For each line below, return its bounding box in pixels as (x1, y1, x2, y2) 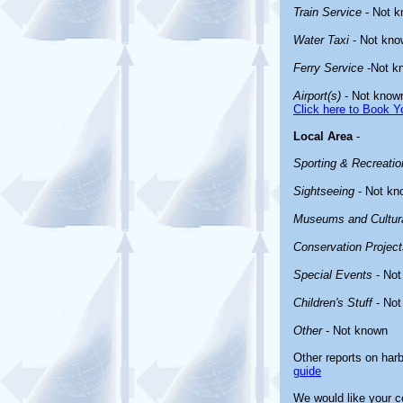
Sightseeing (293, 184, 354, 198)
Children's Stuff (293, 296, 372, 309)
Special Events (293, 268, 372, 282)
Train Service (293, 5, 362, 19)
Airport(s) (293, 89, 341, 103)
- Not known (322, 324, 388, 337)
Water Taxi (293, 33, 349, 47)
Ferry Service (293, 61, 363, 75)
